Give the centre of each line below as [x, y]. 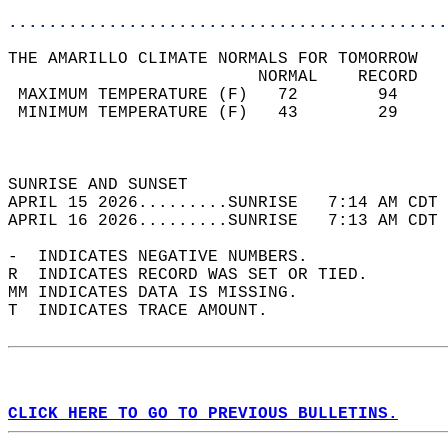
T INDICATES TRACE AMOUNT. [148, 311]
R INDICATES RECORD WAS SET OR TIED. [198, 275]
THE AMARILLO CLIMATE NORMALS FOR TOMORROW [223, 59]
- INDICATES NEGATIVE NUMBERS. [168, 257]
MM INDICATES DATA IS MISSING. [163, 293]
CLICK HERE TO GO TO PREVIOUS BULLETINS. [203, 414]
